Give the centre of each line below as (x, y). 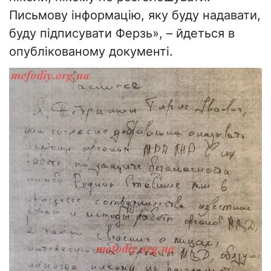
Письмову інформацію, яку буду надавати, (135, 15)
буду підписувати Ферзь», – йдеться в (122, 34)
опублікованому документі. (91, 52)
